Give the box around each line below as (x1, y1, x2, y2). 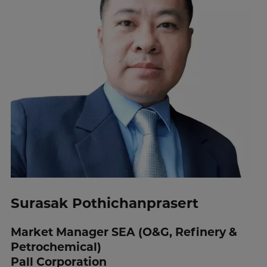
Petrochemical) (10, 240, 101, 254)
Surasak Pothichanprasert (10, 195, 198, 212)
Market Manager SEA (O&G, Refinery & (10, 225, 237, 240)
